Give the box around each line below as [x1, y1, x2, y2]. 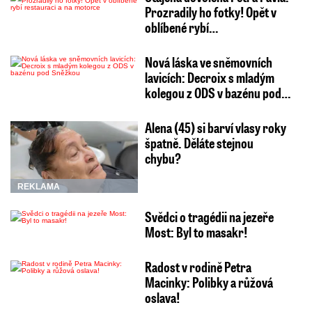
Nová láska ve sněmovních [144, 53, 272, 72]
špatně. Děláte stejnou [144, 134, 253, 153]
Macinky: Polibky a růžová [144, 273, 273, 292]
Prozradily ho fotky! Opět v [144, 3, 276, 22]
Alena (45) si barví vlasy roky [144, 118, 286, 137]
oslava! [144, 288, 180, 307]
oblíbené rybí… [144, 18, 218, 37]
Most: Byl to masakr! [144, 223, 247, 242]
